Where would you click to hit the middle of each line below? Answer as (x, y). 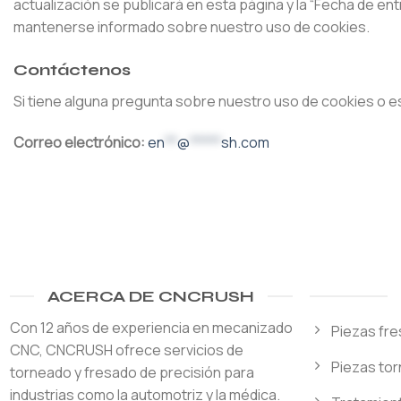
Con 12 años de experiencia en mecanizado (151, 327)
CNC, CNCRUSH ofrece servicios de (126, 350)
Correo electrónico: (79, 142)
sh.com (245, 142)
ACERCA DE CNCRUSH (151, 296)
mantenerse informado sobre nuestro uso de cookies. (192, 27)
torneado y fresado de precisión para (132, 372)
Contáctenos (72, 69)
